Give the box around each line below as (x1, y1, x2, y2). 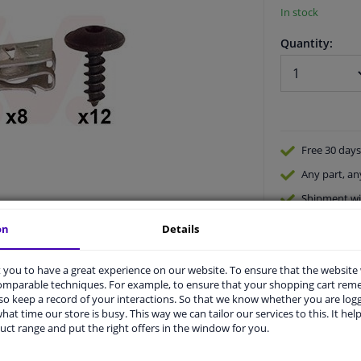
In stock (280, 4, 318, 19)
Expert (301, 215, 333, 230)
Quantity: (280, 35, 333, 51)
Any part (301, 167, 342, 182)
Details (162, 221, 200, 236)
